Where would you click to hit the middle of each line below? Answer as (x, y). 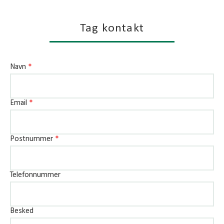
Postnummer (32, 139)
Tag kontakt (112, 28)
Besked (22, 211)
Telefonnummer (35, 175)
